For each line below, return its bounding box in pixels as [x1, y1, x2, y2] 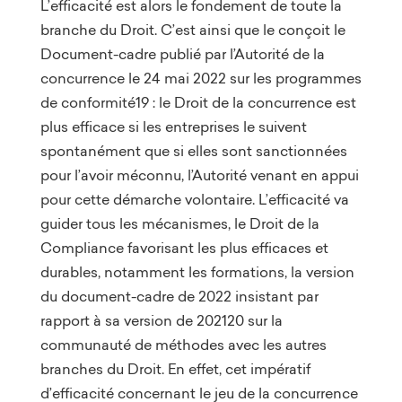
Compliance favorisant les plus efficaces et [39, 237, 328, 258]
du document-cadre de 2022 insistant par [39, 285, 319, 306]
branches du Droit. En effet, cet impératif [39, 358, 310, 379]
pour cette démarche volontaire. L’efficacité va [39, 188, 349, 209]
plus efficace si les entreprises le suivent [39, 116, 307, 136]
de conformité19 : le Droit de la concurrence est [39, 92, 356, 112]
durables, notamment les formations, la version [39, 261, 354, 282]
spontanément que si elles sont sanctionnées [39, 140, 347, 161]
